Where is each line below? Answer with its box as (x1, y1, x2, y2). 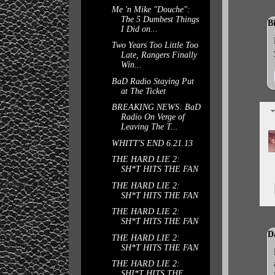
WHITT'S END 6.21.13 (111, 138, 193, 148)
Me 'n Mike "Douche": (111, 4, 190, 14)
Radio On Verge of (120, 112, 185, 122)
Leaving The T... (120, 122, 178, 131)
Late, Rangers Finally (120, 50, 197, 60)
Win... (120, 60, 142, 69)
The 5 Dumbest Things (120, 14, 199, 24)
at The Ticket (120, 86, 166, 96)
